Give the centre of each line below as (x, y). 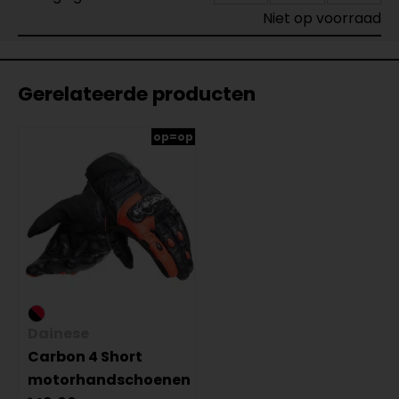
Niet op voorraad (322, 18)
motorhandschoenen (109, 380)
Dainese (58, 334)
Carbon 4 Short (85, 357)
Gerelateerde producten (137, 94)
